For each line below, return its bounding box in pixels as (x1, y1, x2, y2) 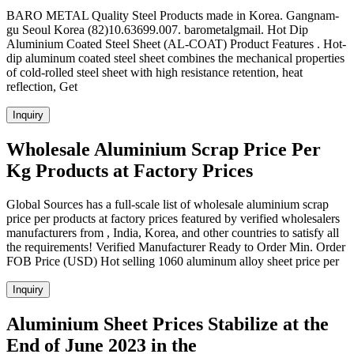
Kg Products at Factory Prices (6, 160, 253, 182)
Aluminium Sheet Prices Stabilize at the (6, 314, 329, 335)
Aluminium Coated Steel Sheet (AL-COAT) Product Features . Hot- (6, 37, 346, 51)
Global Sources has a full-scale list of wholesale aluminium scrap (6, 198, 329, 212)
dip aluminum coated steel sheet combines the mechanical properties (6, 51, 345, 66)
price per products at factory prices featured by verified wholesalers (6, 212, 340, 226)
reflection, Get (6, 80, 77, 94)
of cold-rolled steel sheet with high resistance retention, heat (6, 66, 303, 80)
